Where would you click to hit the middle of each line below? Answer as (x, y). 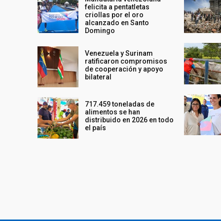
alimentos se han (113, 112)
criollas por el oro (114, 15)
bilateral (98, 77)
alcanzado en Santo (117, 23)
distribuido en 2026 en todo (129, 120)
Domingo (100, 31)
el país (96, 128)
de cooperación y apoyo (124, 69)
